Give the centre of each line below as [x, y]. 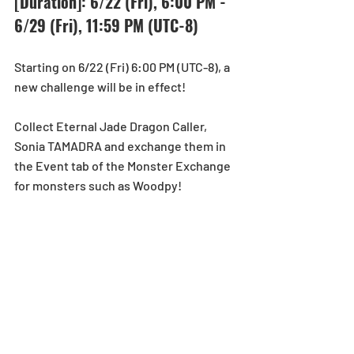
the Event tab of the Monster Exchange [124, 165]
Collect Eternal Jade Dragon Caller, [112, 126]
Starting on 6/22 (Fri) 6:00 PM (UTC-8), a [123, 66]
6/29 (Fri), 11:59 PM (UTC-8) [106, 25]
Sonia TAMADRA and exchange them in [121, 145]
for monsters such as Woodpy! [98, 185]
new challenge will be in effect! [100, 86]
